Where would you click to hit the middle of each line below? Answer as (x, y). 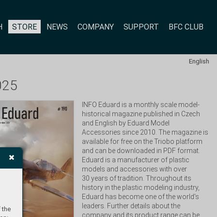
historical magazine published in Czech (141, 114)
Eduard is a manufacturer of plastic (136, 160)
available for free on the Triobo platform (142, 141)
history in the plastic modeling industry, (141, 187)
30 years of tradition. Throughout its (137, 178)
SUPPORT (141, 27)
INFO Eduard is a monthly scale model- (141, 105)
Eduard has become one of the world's (141, 197)
